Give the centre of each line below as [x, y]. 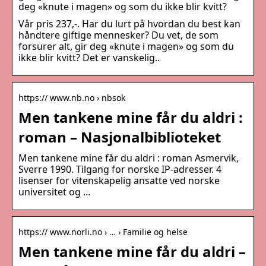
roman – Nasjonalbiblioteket [120, 137]
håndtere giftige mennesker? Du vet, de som [118, 35]
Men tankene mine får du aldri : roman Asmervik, [129, 158]
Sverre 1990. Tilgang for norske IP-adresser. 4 [120, 170]
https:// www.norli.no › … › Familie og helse [103, 232]
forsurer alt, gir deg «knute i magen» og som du [126, 47]
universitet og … [55, 192]
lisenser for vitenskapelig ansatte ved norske [119, 181]
